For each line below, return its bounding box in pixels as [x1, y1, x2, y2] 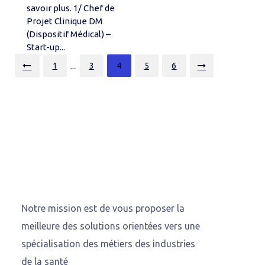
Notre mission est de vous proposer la [21, 202, 185, 214]
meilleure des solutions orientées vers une [21, 220, 201, 231]
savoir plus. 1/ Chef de [27, 2, 115, 13]
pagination [15, 70, 85, 86]
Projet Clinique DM [27, 15, 102, 26]
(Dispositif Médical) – [27, 28, 111, 39]
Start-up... [27, 41, 65, 52]
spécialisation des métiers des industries [21, 238, 196, 249]
